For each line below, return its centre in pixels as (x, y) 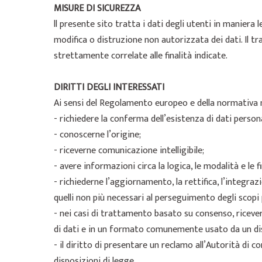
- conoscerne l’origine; (97, 135)
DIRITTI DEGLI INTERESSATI (109, 87)
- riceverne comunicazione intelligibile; (129, 151)
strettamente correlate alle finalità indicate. (141, 56)
